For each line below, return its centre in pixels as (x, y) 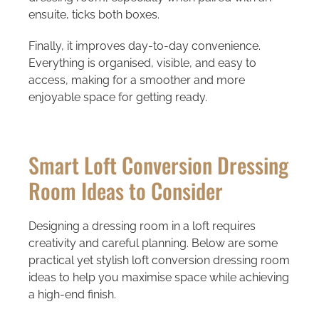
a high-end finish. (72, 294)
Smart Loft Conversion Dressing (158, 164)
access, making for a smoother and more (136, 80)
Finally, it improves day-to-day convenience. (144, 46)
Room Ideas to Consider (125, 190)
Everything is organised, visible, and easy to (142, 63)
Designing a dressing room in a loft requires (142, 226)
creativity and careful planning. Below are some (153, 243)
